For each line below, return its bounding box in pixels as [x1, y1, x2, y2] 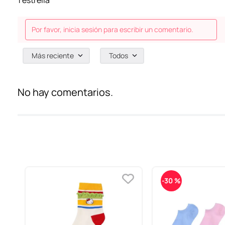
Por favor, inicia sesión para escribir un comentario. [32, 25, 193, 35]
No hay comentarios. [18, 85, 113, 99]
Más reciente [32, 51, 74, 61]
